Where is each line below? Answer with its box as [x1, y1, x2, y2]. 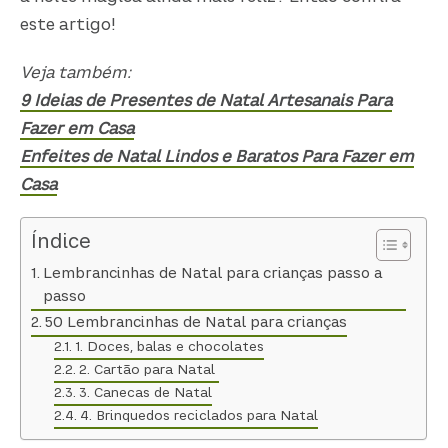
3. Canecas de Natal [78, 387, 212, 401]
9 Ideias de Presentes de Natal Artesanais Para [20, 94, 393, 111]
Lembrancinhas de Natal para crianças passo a [43, 267, 383, 282]
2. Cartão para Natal [78, 364, 219, 378]
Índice [31, 232, 92, 252]
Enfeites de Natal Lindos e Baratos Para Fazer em [20, 150, 415, 167]
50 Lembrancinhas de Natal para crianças [45, 316, 348, 331]
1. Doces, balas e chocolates [74, 341, 264, 355]
